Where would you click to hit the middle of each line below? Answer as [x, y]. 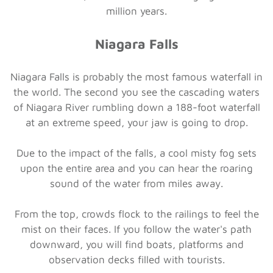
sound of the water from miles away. [136, 183]
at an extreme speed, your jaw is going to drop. [136, 122]
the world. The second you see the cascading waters [136, 92]
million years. [136, 11]
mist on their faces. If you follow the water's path [136, 229]
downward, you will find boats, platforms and [136, 244]
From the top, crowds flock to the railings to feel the [136, 214]
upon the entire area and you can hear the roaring [136, 168]
